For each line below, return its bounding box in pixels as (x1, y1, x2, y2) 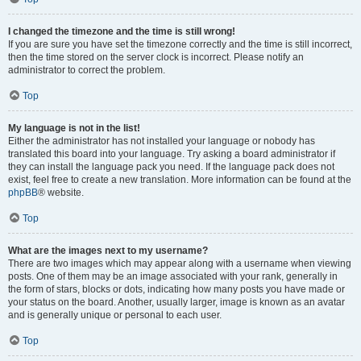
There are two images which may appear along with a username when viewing (8, 258, 351, 269)
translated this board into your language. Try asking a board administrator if (8, 148, 335, 160)
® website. (38, 187, 84, 198)
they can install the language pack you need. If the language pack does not (8, 161, 334, 172)
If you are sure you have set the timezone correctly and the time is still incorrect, (8, 39, 352, 50)
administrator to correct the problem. (8, 64, 165, 76)
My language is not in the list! (8, 122, 140, 134)
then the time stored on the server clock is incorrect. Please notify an (8, 52, 304, 63)
